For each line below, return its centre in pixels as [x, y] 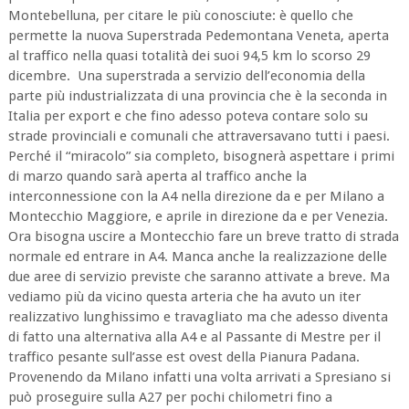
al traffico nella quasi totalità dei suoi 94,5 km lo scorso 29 [189, 55]
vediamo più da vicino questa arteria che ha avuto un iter [184, 296]
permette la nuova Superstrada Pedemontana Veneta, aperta [198, 35]
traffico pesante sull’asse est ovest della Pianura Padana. [184, 357]
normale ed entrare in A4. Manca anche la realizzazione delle [197, 256]
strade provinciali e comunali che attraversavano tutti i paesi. [199, 136]
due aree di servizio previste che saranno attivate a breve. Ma [199, 276]
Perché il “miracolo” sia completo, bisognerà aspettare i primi [201, 156]
